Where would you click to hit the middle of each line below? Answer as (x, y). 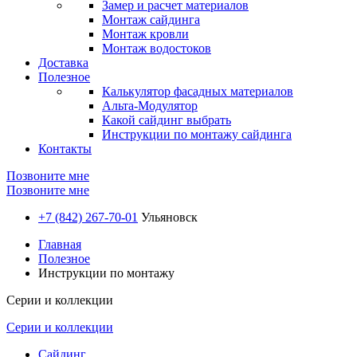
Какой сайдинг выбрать (167, 120)
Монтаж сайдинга (151, 20)
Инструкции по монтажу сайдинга (197, 134)
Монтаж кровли (145, 34)
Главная (60, 244)
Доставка (63, 63)
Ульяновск (168, 217)
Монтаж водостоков (157, 48)
